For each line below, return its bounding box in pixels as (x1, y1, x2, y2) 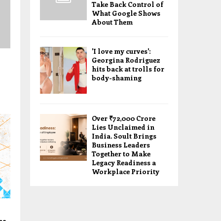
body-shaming (92, 73, 142, 82)
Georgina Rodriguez (92, 55, 160, 65)
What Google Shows (92, 8, 160, 18)
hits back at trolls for (92, 64, 164, 74)
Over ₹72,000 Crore (92, 113, 155, 123)
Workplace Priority (92, 167, 159, 176)
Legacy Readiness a (92, 158, 156, 167)
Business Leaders (92, 140, 150, 149)
